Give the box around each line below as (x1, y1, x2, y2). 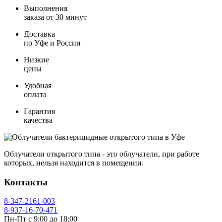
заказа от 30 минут (24, 12, 87, 21)
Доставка (24, 29, 55, 38)
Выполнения (24, 3, 67, 12)
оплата (24, 90, 47, 99)
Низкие (24, 55, 49, 64)
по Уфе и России (24, 38, 81, 47)
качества (24, 115, 53, 124)
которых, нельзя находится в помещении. (4, 158, 144, 167)
